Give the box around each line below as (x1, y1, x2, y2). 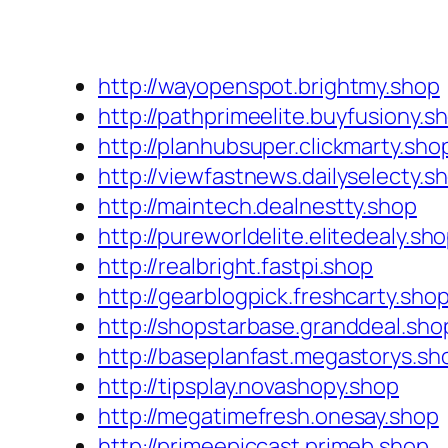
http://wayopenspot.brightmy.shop (98, 71, 440, 102)
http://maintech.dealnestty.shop (98, 191, 417, 222)
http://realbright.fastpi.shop (98, 251, 374, 282)
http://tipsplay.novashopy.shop (98, 371, 399, 402)
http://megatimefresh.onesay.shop (98, 401, 439, 432)
